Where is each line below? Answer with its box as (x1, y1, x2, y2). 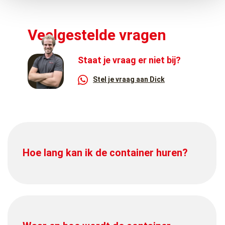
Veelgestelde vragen (28, 26, 166, 44)
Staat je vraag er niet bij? (78, 54, 181, 65)
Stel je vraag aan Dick (93, 75, 165, 84)
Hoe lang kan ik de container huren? (23, 147, 188, 159)
